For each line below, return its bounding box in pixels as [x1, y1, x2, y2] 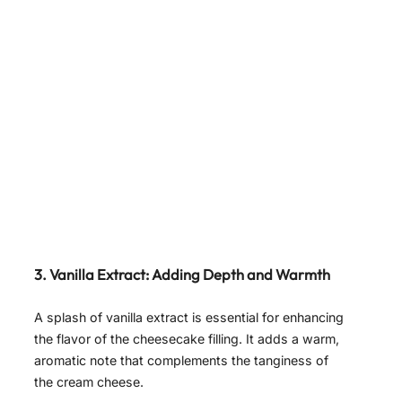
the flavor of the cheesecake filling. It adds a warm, [34, 331, 339, 347]
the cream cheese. [34, 374, 144, 390]
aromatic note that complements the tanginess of [34, 353, 328, 369]
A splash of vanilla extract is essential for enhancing [34, 310, 344, 326]
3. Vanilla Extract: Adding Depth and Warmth [34, 266, 330, 284]
